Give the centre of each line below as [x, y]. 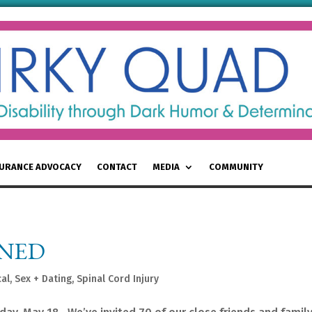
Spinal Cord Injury [118, 279]
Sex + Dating [43, 279]
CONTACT [117, 166]
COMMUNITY [236, 166]
